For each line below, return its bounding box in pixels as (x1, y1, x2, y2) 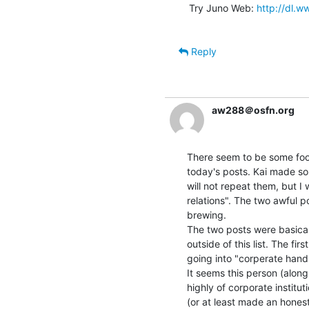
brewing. (187, 208, 226, 221)
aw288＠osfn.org (212, 103, 295, 116)
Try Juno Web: (189, 1, 257, 14)
